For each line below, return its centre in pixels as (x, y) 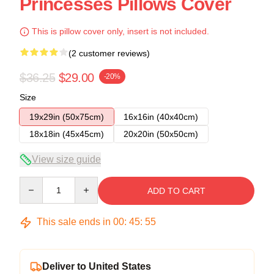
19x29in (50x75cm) (67, 117)
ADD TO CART (176, 191)
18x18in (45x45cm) (67, 134)
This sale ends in (74, 222)
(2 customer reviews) (109, 53)
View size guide (66, 159)
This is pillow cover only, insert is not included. (119, 31)
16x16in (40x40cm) (161, 117)
